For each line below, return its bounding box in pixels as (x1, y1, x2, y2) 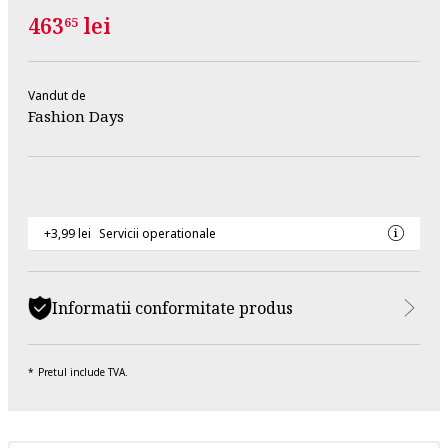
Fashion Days (28, 105, 124, 126)
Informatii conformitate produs (52, 296, 293, 319)
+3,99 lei (44, 224, 91, 242)
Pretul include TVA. (38, 364, 128, 379)
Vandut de (28, 86, 86, 104)
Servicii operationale (99, 224, 216, 242)
